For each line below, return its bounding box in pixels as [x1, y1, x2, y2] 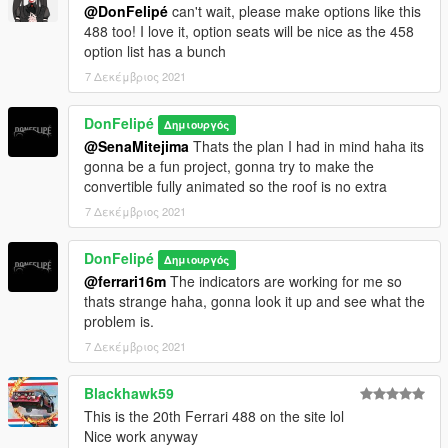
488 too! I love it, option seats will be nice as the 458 [84, 21, 414, 42]
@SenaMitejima [84, 136, 189, 157]
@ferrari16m [84, 271, 166, 292]
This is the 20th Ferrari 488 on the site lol [84, 406, 344, 427]
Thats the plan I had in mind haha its [189, 136, 424, 157]
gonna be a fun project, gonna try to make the [84, 156, 374, 177]
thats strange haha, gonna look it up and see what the [84, 291, 425, 312]
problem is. [84, 311, 154, 332]
